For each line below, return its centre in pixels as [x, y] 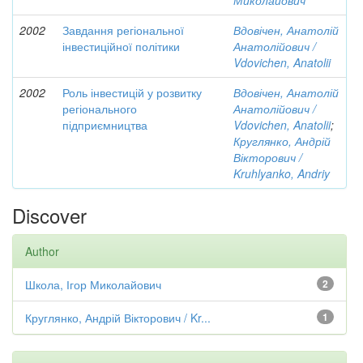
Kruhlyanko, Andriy [282, 173]
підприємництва [105, 125]
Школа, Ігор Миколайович [93, 284]
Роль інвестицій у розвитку [132, 92]
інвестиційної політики [121, 46]
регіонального [100, 109]
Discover [49, 215]
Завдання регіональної [123, 30]
